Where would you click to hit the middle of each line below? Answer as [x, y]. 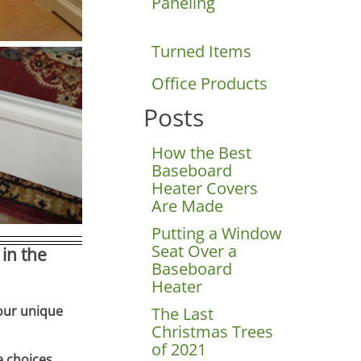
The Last [183, 313]
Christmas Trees [213, 331]
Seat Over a [195, 251]
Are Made [188, 205]
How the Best [202, 152]
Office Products [210, 83]
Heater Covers [205, 188]
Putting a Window [217, 233]
